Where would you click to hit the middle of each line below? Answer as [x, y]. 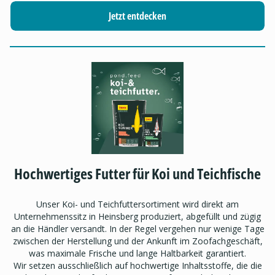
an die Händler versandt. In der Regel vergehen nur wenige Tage [137, 229]
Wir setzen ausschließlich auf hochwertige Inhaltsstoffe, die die [137, 266]
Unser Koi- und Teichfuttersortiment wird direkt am [137, 204]
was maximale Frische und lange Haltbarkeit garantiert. [137, 254]
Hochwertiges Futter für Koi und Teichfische [137, 174]
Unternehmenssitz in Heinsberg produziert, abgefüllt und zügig [137, 217]
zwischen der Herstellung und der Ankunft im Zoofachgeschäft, [137, 241]
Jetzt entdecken [137, 16]
